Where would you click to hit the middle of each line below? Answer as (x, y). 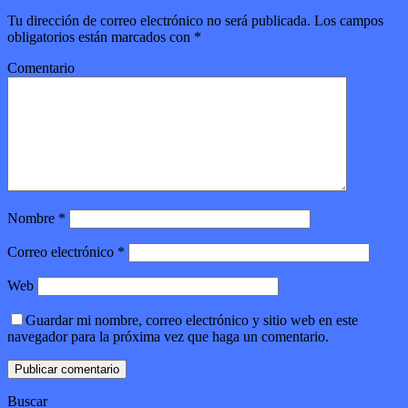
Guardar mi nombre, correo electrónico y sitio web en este (192, 321)
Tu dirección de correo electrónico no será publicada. (159, 21)
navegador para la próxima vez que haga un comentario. (168, 337)
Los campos (347, 21)
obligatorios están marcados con (101, 37)
